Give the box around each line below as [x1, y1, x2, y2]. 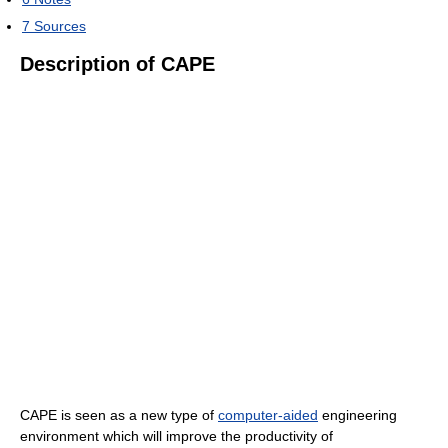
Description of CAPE [20, 52, 215, 75]
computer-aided [218, 406, 318, 423]
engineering [318, 406, 397, 423]
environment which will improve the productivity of [20, 427, 333, 444]
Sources [34, 17, 86, 34]
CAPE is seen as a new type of [20, 406, 218, 423]
